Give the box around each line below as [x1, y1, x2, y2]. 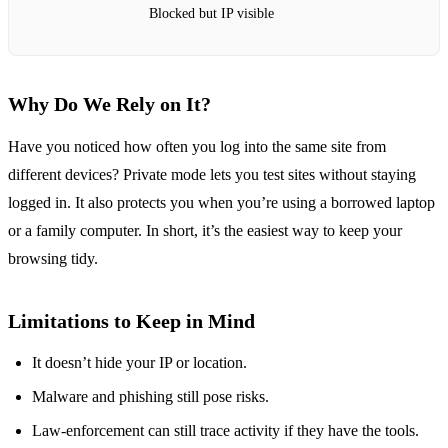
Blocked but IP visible [149, 5, 274, 21]
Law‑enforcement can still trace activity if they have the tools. [32, 422, 419, 440]
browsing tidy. [8, 250, 98, 268]
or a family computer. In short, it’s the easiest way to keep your [8, 222, 402, 240]
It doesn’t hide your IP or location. [32, 354, 247, 372]
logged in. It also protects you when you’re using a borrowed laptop [8, 194, 435, 212]
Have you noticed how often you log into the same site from [8, 138, 386, 156]
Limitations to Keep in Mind [8, 310, 255, 333]
